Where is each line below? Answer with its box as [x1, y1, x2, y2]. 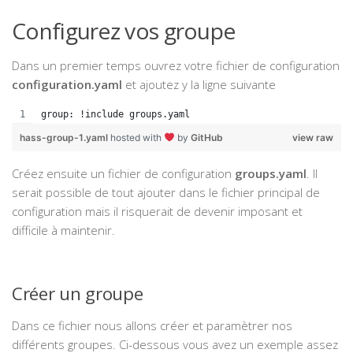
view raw [292, 132, 333, 144]
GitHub [190, 132, 223, 144]
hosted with [110, 132, 164, 144]
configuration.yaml [12, 76, 122, 93]
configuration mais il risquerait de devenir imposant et [12, 203, 303, 220]
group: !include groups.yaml [41, 109, 190, 121]
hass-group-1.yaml [20, 132, 110, 144]
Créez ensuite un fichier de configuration [12, 165, 232, 182]
